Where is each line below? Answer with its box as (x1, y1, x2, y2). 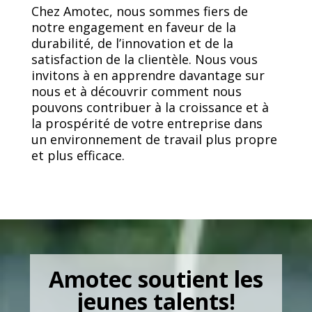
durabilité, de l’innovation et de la (31, 35, 233, 52)
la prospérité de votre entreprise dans (31, 115, 263, 132)
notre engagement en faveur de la (31, 19, 236, 36)
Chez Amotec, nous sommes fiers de (31, 3, 248, 19)
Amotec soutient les (49, 264, 263, 294)
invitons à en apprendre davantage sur (31, 67, 265, 84)
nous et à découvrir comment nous (31, 83, 242, 100)
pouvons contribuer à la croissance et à (31, 99, 269, 116)
